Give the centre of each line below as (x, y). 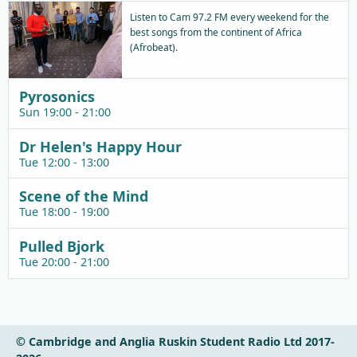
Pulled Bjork (61, 246)
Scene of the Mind (83, 196)
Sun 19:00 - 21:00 (65, 112)
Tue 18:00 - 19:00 (64, 212)
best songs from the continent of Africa (216, 33)
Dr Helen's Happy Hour (100, 146)
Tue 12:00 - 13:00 (64, 162)
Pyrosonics (57, 97)
